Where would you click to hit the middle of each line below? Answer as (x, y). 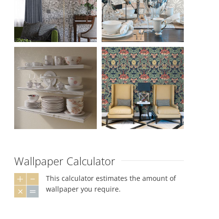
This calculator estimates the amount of (111, 178)
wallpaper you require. (84, 189)
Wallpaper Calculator (65, 161)
